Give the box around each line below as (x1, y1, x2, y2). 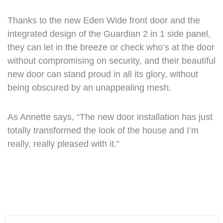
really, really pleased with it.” (7, 138, 119, 149)
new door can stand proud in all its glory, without (7, 69, 198, 79)
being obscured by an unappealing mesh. (7, 83, 171, 93)
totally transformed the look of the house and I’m (7, 125, 199, 135)
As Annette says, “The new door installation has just (7, 111, 213, 122)
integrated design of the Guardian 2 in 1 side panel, (7, 29, 211, 39)
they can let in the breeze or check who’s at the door (7, 42, 215, 52)
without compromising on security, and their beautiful (7, 56, 216, 66)
